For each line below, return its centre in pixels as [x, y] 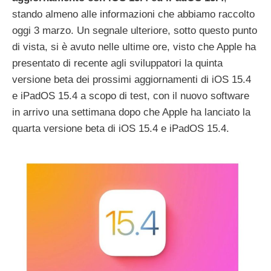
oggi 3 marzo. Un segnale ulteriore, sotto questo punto [135, 31]
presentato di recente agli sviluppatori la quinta [117, 64]
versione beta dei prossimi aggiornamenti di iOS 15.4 [132, 80]
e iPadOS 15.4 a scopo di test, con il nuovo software [131, 96]
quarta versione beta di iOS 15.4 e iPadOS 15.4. [121, 129]
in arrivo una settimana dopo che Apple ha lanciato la [131, 113]
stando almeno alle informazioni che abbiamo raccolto [133, 15]
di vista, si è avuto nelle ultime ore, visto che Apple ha [134, 47]
